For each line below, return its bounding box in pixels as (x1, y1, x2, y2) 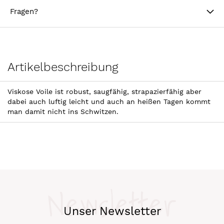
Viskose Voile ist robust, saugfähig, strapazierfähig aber (7, 87, 201, 96)
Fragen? (10, 7, 38, 16)
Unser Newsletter (63, 204, 161, 218)
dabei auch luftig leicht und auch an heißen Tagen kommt (7, 97, 210, 106)
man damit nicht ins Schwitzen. (7, 107, 118, 116)
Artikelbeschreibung (7, 60, 118, 74)
